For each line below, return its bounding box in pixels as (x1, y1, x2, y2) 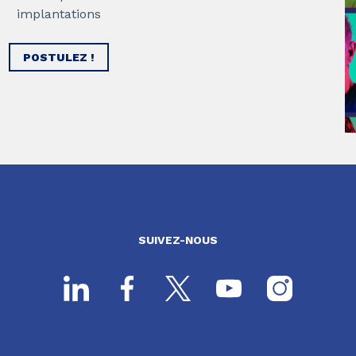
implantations (17, 6, 101, 21)
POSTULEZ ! (23, 50, 95, 64)
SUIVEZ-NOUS (138, 233, 218, 246)
